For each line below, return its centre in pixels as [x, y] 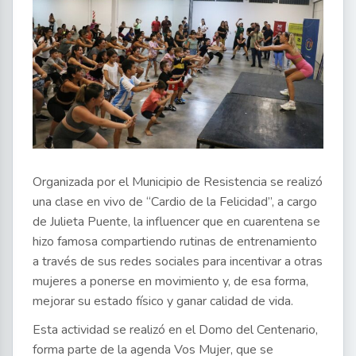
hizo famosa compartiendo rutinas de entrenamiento [175, 242]
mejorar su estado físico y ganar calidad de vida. [163, 302]
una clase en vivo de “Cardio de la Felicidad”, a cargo [175, 202]
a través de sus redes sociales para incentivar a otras [178, 262]
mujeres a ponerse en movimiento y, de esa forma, [170, 282]
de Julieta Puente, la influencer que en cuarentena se [176, 222]
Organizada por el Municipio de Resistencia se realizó [178, 182]
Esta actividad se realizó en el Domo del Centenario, [175, 330]
